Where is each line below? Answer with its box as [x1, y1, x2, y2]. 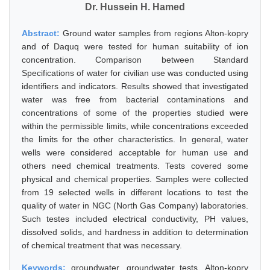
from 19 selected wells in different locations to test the [22, 187, 248, 197]
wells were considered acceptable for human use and [22, 148, 248, 157]
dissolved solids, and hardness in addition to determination [22, 227, 248, 237]
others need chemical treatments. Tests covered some [22, 161, 248, 171]
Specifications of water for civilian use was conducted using [22, 68, 248, 78]
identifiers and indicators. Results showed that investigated [22, 81, 248, 91]
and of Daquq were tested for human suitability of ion [22, 42, 248, 51]
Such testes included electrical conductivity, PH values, [22, 214, 248, 224]
